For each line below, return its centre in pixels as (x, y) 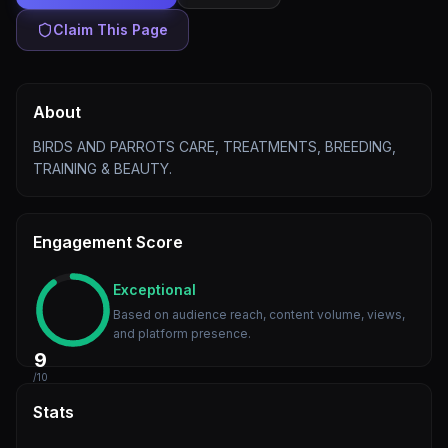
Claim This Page (110, 29)
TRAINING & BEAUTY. (102, 168)
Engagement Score (108, 242)
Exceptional (154, 289)
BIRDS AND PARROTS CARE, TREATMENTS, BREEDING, (214, 146)
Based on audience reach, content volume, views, (259, 314)
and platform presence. (182, 333)
